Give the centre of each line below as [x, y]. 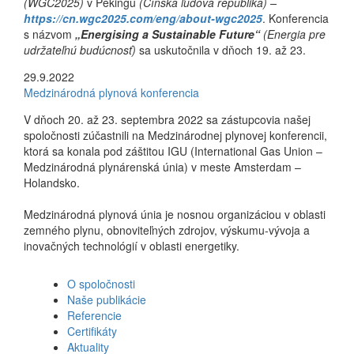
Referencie [94, 315]
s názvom [49, 34]
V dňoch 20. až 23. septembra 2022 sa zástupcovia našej [167, 119]
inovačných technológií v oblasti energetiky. [132, 245]
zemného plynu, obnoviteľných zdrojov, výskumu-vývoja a [167, 230]
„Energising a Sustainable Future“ [169, 34]
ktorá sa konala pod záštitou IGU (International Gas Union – [173, 151]
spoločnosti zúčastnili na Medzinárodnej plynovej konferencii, [175, 135]
